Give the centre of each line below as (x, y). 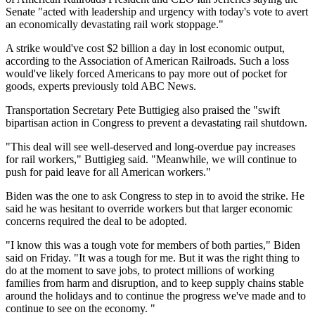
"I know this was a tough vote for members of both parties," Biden (153, 245)
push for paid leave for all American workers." (108, 172)
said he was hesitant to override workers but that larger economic (149, 208)
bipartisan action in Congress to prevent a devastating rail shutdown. (156, 122)
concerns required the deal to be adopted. (96, 221)
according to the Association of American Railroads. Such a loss (147, 60)
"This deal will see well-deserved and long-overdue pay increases (150, 146)
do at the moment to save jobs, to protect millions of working (140, 270)
